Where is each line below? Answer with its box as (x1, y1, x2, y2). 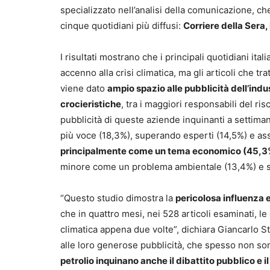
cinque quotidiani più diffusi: (60, 20, 183, 32)
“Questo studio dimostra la (60, 192, 175, 204)
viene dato (60, 83, 107, 95)
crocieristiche (60, 98, 121, 110)
